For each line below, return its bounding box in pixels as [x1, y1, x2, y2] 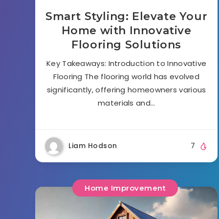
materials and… [98, 98, 155, 109]
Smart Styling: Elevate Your [45, 10, 208, 23]
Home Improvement [85, 183, 166, 193]
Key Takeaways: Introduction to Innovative [46, 58, 207, 69]
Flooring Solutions [71, 38, 182, 52]
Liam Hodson [68, 141, 117, 151]
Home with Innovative [61, 24, 192, 38]
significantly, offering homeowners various [46, 85, 206, 95]
